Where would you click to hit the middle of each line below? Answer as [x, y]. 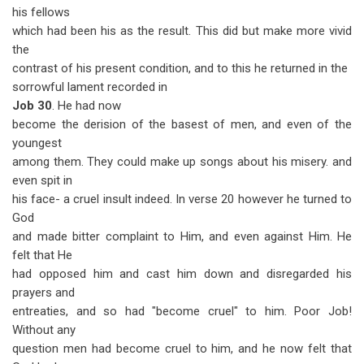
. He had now [87, 106]
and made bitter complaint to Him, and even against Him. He [182, 236]
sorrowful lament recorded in [90, 87]
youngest [37, 143]
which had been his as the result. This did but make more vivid [182, 31]
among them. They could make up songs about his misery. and [182, 162]
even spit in [42, 180]
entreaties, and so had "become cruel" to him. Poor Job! [182, 311]
